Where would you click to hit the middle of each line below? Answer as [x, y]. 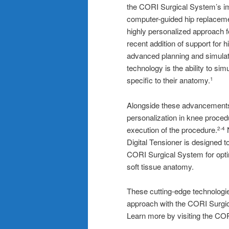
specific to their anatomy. [168, 80]
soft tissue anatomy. [160, 166]
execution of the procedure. [172, 129]
